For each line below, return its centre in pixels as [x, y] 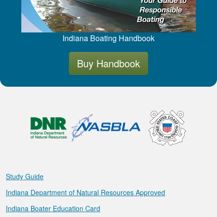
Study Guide [25, 176]
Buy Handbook [108, 63]
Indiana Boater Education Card [53, 208]
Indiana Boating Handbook [108, 38]
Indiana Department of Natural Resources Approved [85, 192]
